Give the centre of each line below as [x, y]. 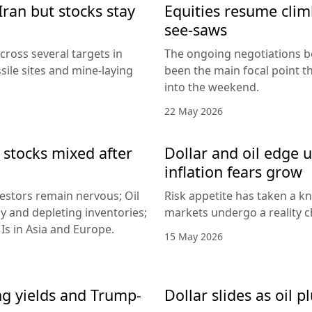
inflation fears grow [233, 171]
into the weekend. [212, 87]
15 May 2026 [194, 236]
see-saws [196, 29]
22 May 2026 [194, 111]
